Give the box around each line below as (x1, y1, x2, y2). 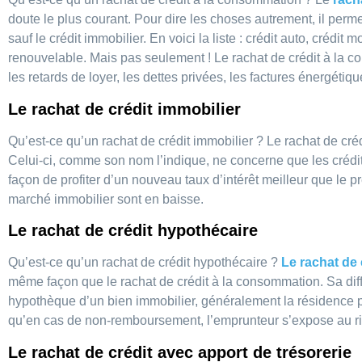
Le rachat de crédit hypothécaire (8, 221, 258, 240)
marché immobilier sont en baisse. (8, 192, 204, 206)
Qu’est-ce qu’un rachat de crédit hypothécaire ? (8, 255, 281, 270)
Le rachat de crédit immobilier (8, 99, 241, 118)
